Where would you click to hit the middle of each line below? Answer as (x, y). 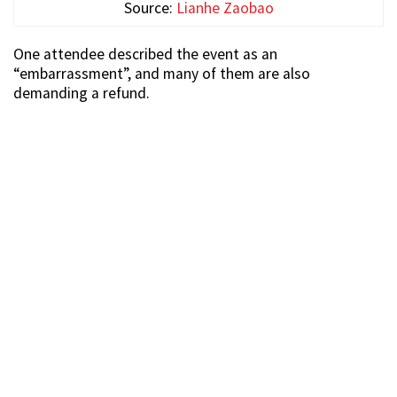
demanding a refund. (82, 93)
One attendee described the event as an (145, 54)
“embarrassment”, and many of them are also (162, 73)
